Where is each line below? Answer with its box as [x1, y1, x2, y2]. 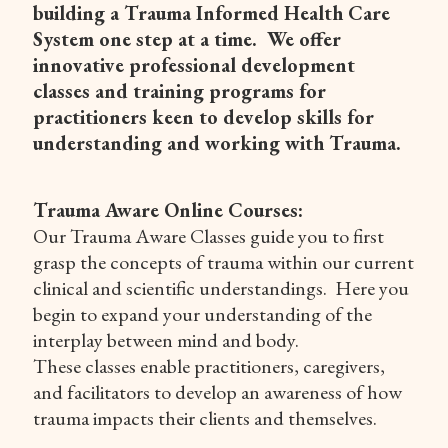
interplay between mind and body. [33, 327, 303, 353]
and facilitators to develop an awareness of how [33, 379, 402, 405]
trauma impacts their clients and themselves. [33, 405, 377, 431]
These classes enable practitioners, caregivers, [33, 353, 385, 379]
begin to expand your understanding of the [33, 301, 372, 327]
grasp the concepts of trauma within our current [33, 249, 414, 275]
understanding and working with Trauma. [33, 130, 401, 156]
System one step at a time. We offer [33, 26, 341, 52]
